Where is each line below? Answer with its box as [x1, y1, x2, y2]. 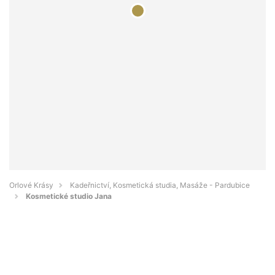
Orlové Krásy [9, 180, 53, 190]
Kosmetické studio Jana [26, 192, 112, 201]
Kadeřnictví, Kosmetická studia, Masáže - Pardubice [70, 180, 250, 190]
